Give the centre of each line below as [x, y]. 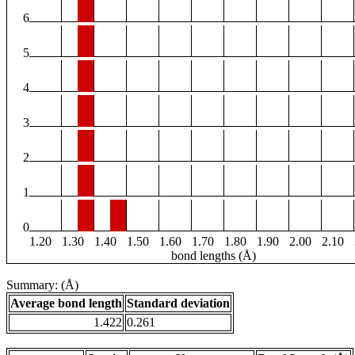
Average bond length [66, 303]
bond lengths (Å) [213, 256]
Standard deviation [178, 303]
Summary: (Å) [42, 285]
